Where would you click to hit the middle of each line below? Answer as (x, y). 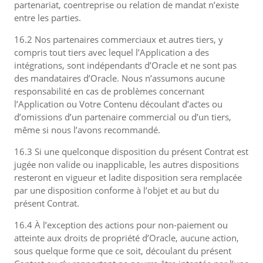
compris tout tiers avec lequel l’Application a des (112, 52)
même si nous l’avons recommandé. (87, 130)
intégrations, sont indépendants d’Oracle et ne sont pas (125, 65)
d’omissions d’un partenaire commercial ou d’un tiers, (123, 117)
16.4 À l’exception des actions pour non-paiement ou (121, 225)
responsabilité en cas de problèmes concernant (109, 91)
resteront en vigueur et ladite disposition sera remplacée (128, 177)
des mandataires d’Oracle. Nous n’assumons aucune (119, 78)
